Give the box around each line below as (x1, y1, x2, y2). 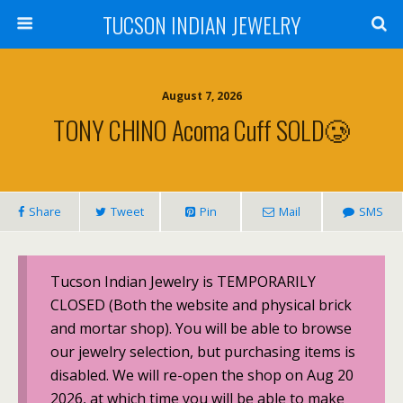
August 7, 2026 (161, 88, 242, 103)
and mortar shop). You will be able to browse (49, 318, 352, 338)
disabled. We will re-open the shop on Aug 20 (49, 364, 354, 385)
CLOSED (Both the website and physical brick (49, 294, 352, 315)
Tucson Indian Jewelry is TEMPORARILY (49, 271, 316, 291)
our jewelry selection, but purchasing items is (49, 341, 355, 362)
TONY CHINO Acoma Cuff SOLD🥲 (53, 111, 350, 148)
